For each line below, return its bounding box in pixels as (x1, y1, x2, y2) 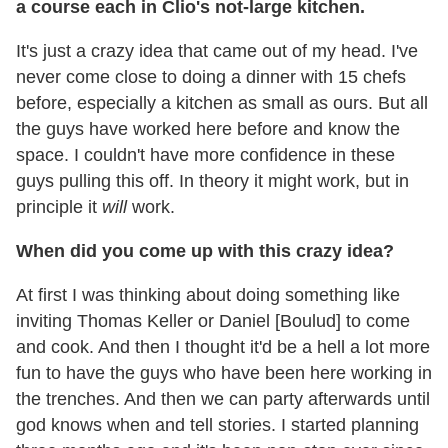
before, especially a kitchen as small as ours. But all (16, 92, 428, 113)
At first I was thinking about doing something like (16, 284, 400, 305)
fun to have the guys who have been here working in (16, 362, 432, 383)
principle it (16, 196, 102, 217)
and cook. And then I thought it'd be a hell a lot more (16, 336, 430, 357)
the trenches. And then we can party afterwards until (16, 388, 430, 409)
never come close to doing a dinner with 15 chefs (16, 66, 406, 87)
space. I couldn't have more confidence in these (16, 144, 395, 165)
